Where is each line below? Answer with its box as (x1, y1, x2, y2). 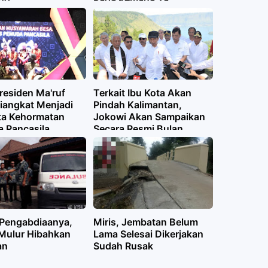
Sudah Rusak (93, 239, 153, 252)
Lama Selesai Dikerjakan (93, 227, 203, 240)
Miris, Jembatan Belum (93, 215, 198, 228)
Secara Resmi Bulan (93, 122, 183, 135)
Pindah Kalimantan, (93, 98, 182, 111)
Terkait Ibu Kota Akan (93, 86, 191, 99)
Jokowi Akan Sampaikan (93, 110, 205, 123)
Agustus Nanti (93, 134, 160, 147)
